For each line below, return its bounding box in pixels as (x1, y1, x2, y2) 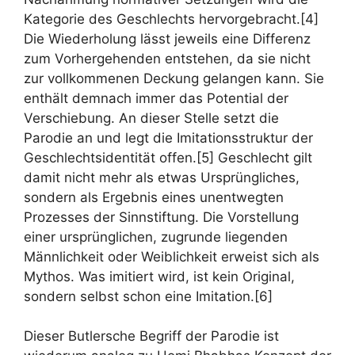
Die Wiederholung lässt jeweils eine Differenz (24, 30, 311, 47)
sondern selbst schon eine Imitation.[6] (24, 288, 273, 304)
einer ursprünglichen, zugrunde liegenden (24, 228, 288, 245)
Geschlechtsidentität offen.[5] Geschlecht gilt (24, 149, 312, 166)
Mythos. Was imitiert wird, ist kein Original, (24, 268, 295, 284)
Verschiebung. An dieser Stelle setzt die (24, 109, 279, 126)
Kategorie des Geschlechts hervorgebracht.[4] (24, 10, 319, 27)
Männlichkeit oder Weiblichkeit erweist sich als (24, 248, 319, 265)
